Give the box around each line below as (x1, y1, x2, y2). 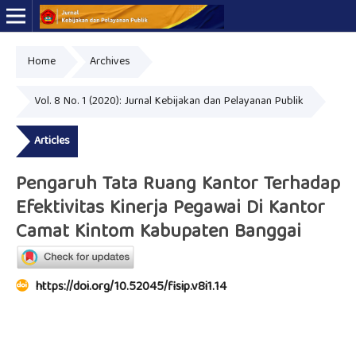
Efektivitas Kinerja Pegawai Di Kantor (15, 192, 325, 226)
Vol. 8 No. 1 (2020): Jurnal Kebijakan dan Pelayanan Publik (33, 92, 304, 112)
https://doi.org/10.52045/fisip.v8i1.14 (35, 277, 226, 300)
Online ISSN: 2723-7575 (197, 56, 321, 79)
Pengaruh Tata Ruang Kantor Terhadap (15, 168, 340, 202)
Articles (33, 132, 70, 152)
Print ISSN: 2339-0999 (199, 73, 321, 95)
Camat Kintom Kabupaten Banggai (15, 215, 301, 250)
